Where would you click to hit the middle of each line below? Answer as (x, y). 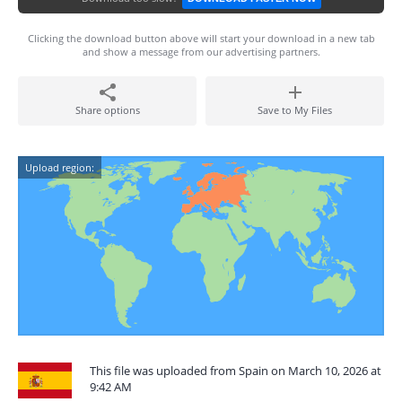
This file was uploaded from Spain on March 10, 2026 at (236, 371)
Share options (107, 110)
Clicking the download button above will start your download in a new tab (201, 38)
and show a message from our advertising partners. (201, 52)
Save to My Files (295, 110)
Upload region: (60, 167)
